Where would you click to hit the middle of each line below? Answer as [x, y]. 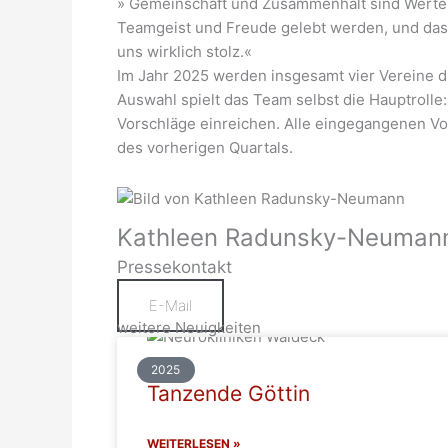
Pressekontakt [174, 266]
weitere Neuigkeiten [189, 327]
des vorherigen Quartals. [205, 147]
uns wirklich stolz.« [184, 51]
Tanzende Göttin [228, 393]
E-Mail [170, 305]
